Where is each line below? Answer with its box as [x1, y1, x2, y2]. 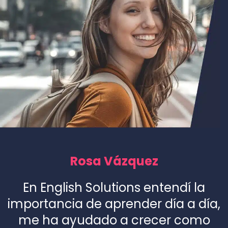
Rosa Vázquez [70, 153, 158, 170]
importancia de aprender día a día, [8, 195, 220, 213]
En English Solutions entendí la [23, 179, 205, 196]
